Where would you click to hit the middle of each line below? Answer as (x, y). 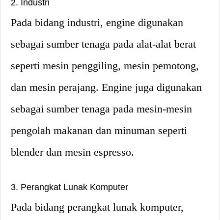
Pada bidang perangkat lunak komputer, (97, 207)
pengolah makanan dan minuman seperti (99, 130)
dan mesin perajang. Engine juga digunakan (107, 87)
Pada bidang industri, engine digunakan (97, 22)
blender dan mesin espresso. (73, 152)
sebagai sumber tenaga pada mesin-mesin (102, 109)
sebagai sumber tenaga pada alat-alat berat (104, 44)
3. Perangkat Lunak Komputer (70, 187)
